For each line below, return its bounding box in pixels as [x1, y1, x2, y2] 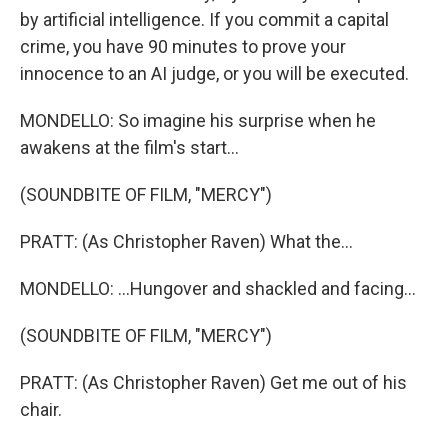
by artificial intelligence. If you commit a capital [20, 9, 389, 30]
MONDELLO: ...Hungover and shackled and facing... [20, 278, 416, 299]
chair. [20, 399, 62, 420]
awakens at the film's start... [20, 137, 239, 158]
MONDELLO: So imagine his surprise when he [20, 110, 376, 131]
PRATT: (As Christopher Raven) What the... [20, 231, 353, 252]
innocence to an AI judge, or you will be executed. [20, 63, 409, 84]
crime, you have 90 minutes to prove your [20, 36, 346, 57]
